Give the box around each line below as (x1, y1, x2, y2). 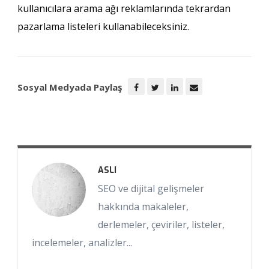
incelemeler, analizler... (31, 236, 132, 250)
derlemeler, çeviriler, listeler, (97, 218, 225, 232)
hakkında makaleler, (97, 200, 189, 214)
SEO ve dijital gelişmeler (97, 182, 204, 196)
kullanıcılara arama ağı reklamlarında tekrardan (17, 2, 231, 16)
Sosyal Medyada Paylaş (17, 81, 122, 94)
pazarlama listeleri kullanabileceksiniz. (17, 20, 189, 34)
